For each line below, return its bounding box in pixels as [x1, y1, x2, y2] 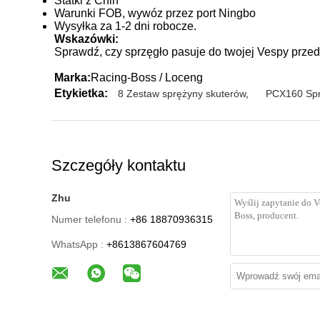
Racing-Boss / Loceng [91, 71, 203, 84]
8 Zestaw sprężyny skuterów [118, 88, 246, 99]
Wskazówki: [54, 33, 119, 45]
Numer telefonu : [51, 214, 127, 225]
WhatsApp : [51, 239, 104, 250]
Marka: [54, 71, 91, 84]
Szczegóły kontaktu [51, 156, 186, 174]
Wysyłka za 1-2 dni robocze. [54, 20, 196, 32]
